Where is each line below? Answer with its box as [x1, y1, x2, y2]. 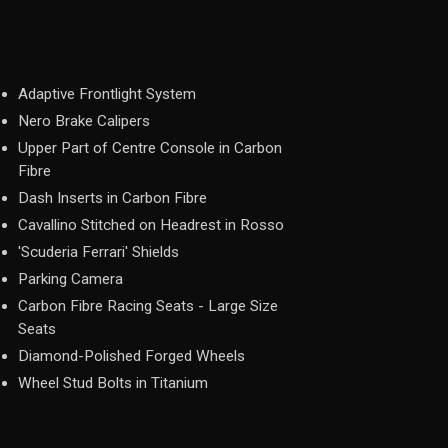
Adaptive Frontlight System [18, 85, 196, 103]
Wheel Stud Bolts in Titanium [18, 374, 208, 392]
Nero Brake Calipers [18, 112, 150, 130]
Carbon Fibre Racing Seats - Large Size [18, 297, 278, 315]
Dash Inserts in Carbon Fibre [18, 189, 207, 207]
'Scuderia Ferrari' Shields [18, 243, 179, 261]
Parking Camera [18, 270, 123, 288]
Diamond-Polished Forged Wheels [18, 347, 245, 365]
